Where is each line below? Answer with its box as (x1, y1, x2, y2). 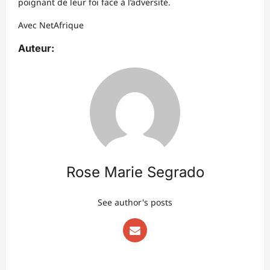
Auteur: (18, 42, 54, 55)
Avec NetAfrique (18, 19, 84, 31)
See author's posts (98, 196, 172, 209)
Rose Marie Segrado (66, 163, 204, 181)
